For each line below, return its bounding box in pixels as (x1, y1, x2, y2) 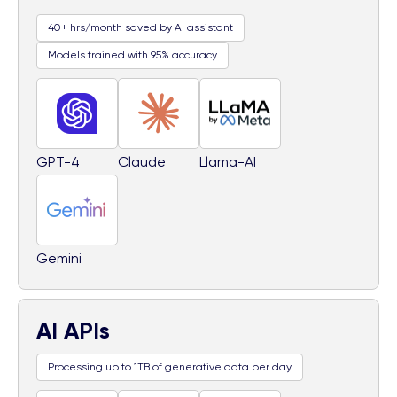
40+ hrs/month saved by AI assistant (48, 20, 233, 34)
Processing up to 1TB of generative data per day (48, 360, 292, 373)
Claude (118, 152, 166, 170)
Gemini (36, 249, 82, 267)
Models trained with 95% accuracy (48, 48, 217, 61)
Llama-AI (199, 152, 256, 170)
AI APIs (36, 315, 110, 345)
